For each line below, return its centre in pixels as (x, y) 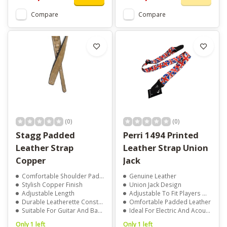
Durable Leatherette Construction (60, 201)
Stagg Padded (45, 135)
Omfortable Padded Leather (170, 201)
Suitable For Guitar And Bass (60, 210)
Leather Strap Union (165, 147)
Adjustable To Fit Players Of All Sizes (165, 193)
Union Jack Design (155, 184)
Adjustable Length (48, 193)
